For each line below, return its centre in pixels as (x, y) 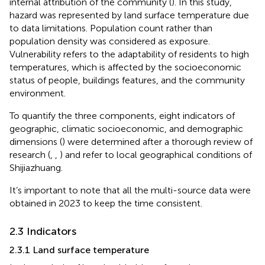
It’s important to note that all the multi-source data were (130, 190)
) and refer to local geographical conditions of (156, 154)
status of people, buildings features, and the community (127, 80)
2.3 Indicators (43, 231)
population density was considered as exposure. (110, 41)
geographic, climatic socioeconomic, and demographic (126, 128)
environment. (38, 93)
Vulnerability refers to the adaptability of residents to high (129, 54)
